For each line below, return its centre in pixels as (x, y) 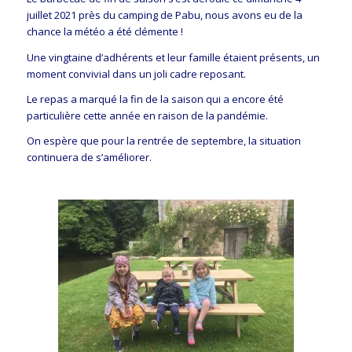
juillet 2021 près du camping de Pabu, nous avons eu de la (164, 15)
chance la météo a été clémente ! (104, 32)
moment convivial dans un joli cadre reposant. (136, 73)
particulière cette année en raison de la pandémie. (147, 115)
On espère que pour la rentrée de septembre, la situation (163, 140)
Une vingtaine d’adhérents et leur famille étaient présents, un (173, 57)
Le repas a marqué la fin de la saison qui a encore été (155, 99)
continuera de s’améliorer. (89, 157)
